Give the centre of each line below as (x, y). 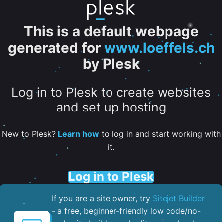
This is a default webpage (111, 31)
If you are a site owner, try (102, 198)
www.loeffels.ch (159, 48)
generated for (54, 48)
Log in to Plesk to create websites (111, 92)
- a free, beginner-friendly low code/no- (126, 210)
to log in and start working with (160, 134)
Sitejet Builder (179, 198)
